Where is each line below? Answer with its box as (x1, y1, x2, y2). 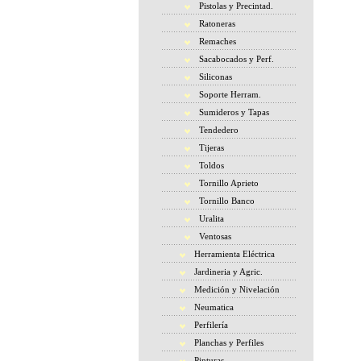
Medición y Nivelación (194, 284, 280, 294)
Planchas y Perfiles (194, 338, 263, 347)
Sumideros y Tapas (199, 107, 269, 117)
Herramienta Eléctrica (194, 249, 275, 259)
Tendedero (199, 125, 239, 135)
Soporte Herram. (199, 89, 261, 99)
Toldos (199, 160, 224, 170)
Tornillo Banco (199, 196, 255, 205)
